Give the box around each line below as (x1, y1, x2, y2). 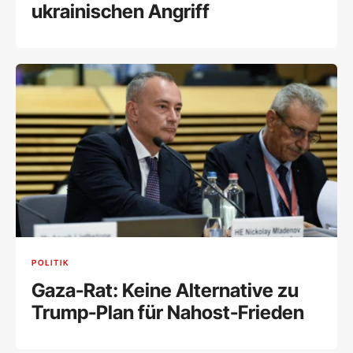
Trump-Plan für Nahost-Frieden (32, 301, 304, 325)
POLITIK (32, 257, 69, 267)
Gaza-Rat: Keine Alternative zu (32, 279, 299, 303)
